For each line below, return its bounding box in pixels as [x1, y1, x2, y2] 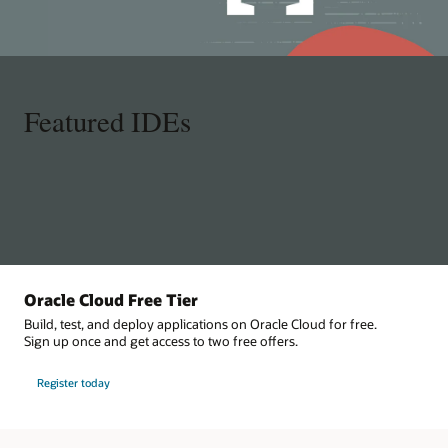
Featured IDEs [24, 102, 191, 141]
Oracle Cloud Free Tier [24, 289, 198, 311]
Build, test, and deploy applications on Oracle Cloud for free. [24, 315, 377, 332]
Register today [36, 375, 110, 391]
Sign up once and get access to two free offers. [24, 332, 298, 349]
